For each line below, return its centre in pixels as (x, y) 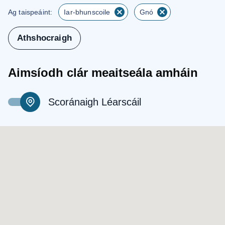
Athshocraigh (44, 38)
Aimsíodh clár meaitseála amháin (103, 73)
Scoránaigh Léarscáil (95, 102)
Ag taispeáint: (30, 12)
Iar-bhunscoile (87, 12)
